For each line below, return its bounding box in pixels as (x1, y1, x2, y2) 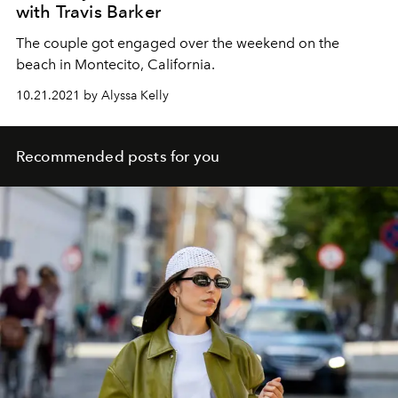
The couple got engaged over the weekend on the (16, 35, 339, 52)
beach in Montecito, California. (16, 56, 215, 74)
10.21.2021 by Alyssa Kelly (16, 88, 169, 104)
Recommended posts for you (16, 147, 219, 166)
